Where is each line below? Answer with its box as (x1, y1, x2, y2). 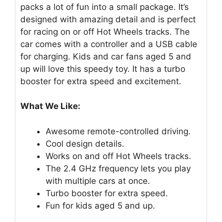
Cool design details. (46, 138, 124, 149)
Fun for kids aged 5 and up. (46, 200, 155, 211)
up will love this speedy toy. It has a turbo (20, 63, 185, 74)
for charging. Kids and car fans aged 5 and (20, 51, 191, 61)
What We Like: (20, 101, 80, 111)
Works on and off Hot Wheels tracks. (46, 151, 191, 161)
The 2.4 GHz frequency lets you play (46, 163, 191, 173)
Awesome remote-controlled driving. (46, 126, 191, 136)
